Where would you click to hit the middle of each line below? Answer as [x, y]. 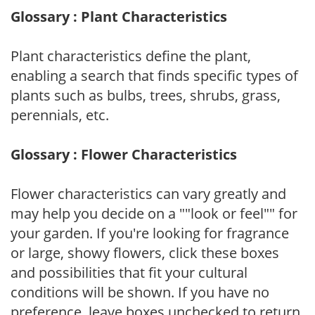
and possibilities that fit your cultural [129, 272]
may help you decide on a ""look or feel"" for [154, 213]
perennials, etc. [60, 115]
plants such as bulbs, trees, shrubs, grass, [146, 95]
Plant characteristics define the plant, [131, 56]
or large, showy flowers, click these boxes [145, 252]
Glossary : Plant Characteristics [119, 16]
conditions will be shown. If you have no [140, 292]
